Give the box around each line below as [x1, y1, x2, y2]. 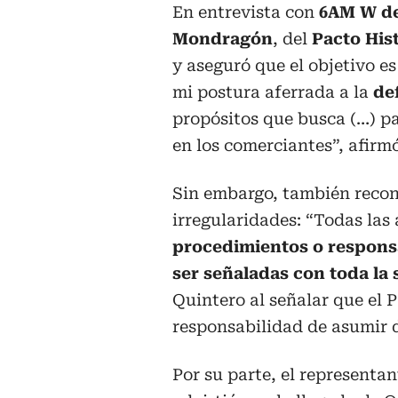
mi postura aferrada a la [172, 83, 373, 102]
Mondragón [172, 29, 273, 49]
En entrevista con [172, 3, 319, 22]
